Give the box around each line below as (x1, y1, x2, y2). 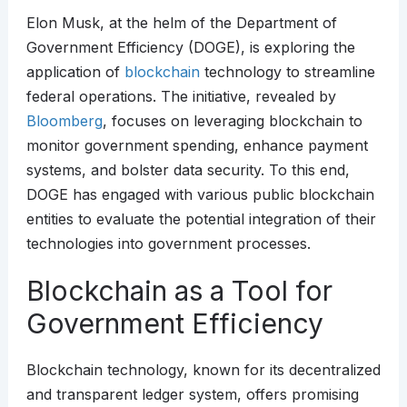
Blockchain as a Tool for (25, 274, 333, 308)
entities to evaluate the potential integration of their (25, 210, 376, 229)
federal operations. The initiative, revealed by (25, 87, 336, 106)
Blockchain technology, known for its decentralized (25, 361, 381, 380)
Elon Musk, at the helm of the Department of (25, 14, 337, 33)
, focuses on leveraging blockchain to (102, 112, 362, 131)
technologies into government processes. (25, 234, 311, 253)
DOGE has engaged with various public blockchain (25, 185, 374, 204)
